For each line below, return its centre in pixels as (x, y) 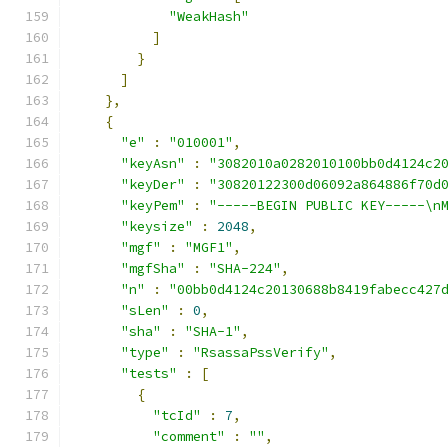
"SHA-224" (245, 268)
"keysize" (157, 226)
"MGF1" (209, 247)
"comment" (189, 436)
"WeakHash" (209, 16)
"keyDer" (153, 184)
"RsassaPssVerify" (261, 352)
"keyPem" (153, 205)
